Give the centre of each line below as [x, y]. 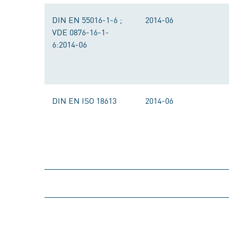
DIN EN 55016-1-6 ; [87, 19]
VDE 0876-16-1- [81, 32]
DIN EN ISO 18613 [84, 100]
